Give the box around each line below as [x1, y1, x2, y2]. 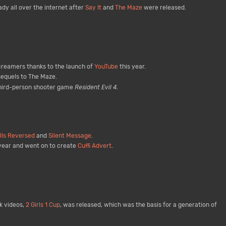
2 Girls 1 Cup [25, 201, 60, 209]
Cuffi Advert [77, 142, 111, 150]
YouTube [94, 63, 118, 71]
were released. [142, 4, 186, 12]
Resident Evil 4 [74, 83, 117, 91]
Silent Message [48, 132, 91, 140]
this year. [118, 63, 146, 71]
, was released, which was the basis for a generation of [60, 201, 217, 209]
